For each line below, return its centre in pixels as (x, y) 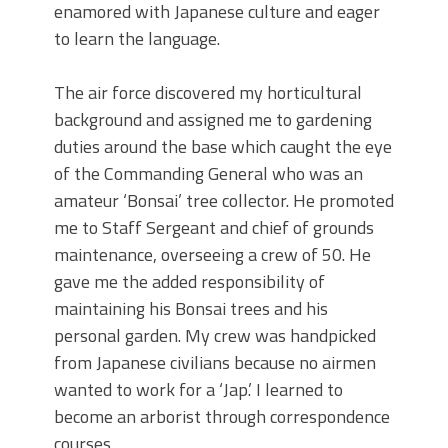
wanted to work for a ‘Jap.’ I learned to (198, 390)
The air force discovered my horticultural (208, 93)
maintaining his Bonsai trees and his (191, 309)
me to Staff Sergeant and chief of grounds (214, 228)
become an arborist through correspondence (222, 417)
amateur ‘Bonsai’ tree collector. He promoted (224, 201)
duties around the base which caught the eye (223, 147)
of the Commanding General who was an (208, 174)
